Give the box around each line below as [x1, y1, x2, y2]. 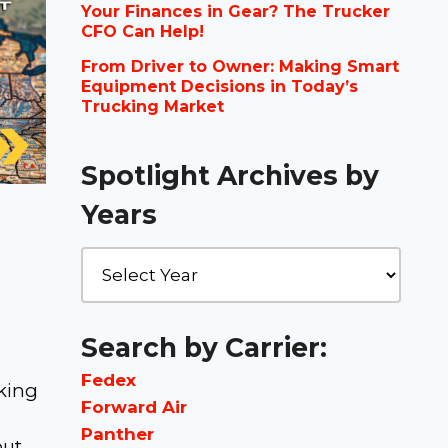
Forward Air [81, 396, 187, 417]
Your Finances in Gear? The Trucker [81, 2, 390, 22]
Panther [81, 423, 154, 444]
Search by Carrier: [81, 330, 327, 364]
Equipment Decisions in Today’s [81, 77, 358, 97]
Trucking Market [81, 97, 224, 117]
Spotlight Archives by [81, 158, 379, 192]
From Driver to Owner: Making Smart [81, 57, 399, 77]
